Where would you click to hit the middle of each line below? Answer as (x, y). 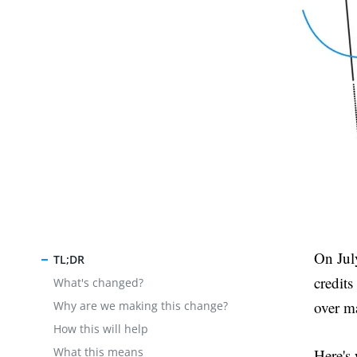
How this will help (101, 329)
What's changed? (99, 282)
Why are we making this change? (141, 306)
